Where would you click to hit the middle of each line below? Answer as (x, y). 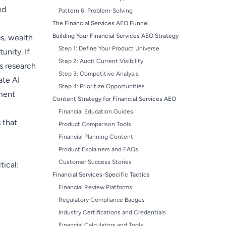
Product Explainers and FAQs (98, 149)
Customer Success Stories (95, 162)
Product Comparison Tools (95, 124)
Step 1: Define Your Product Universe (109, 48)
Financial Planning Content (96, 137)
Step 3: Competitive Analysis (99, 74)
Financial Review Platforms (95, 187)
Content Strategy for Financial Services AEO (114, 99)
